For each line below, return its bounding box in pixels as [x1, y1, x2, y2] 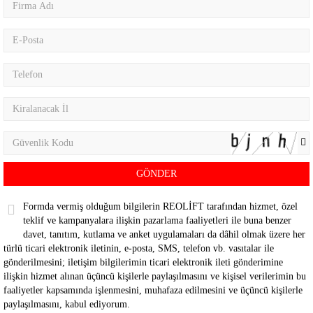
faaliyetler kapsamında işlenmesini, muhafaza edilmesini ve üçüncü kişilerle [3, 285, 303, 296]
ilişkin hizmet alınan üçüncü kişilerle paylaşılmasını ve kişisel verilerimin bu [3, 271, 306, 282]
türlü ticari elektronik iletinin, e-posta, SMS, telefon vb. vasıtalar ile [3, 243, 274, 254]
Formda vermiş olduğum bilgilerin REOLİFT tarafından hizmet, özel [23, 201, 298, 212]
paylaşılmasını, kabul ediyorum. [3, 299, 130, 310]
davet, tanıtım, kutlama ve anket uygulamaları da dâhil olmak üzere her [23, 229, 305, 240]
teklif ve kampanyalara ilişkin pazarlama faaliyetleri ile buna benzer [23, 215, 291, 226]
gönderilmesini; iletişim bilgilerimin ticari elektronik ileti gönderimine [3, 257, 283, 268]
